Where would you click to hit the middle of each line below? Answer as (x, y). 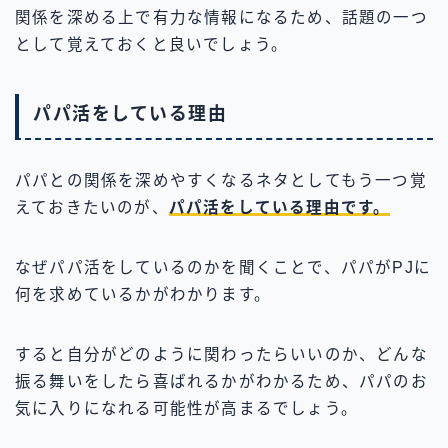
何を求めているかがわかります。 (143, 295)
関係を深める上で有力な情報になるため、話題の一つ (221, 18)
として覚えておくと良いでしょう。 (152, 45)
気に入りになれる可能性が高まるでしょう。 (186, 409)
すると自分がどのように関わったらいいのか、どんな (221, 355)
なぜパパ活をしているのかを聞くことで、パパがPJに (223, 268)
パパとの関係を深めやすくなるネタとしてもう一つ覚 (221, 181)
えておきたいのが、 (92, 208)
